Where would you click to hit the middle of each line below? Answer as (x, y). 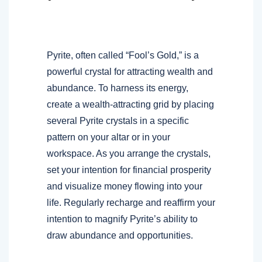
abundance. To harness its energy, (118, 88)
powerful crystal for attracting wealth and (130, 71)
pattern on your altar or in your (108, 137)
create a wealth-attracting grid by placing (130, 104)
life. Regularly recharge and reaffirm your (131, 202)
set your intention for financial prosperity (129, 170)
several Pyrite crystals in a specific (118, 120)
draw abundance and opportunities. (120, 235)
